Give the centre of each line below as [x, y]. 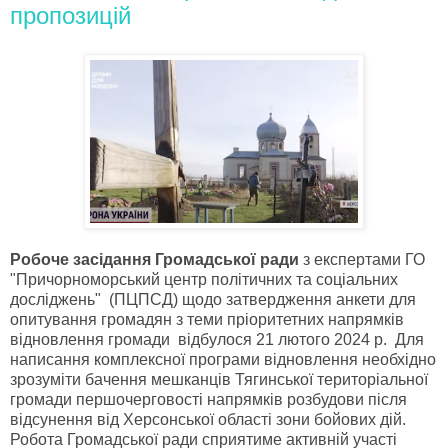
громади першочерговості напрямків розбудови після [208, 399]
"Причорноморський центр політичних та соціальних [204, 279]
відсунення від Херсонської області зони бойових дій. [208, 419]
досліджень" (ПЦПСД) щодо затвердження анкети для [213, 299]
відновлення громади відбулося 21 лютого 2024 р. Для [217, 339]
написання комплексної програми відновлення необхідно [223, 359]
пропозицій [70, 16]
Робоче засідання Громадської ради [156, 259]
